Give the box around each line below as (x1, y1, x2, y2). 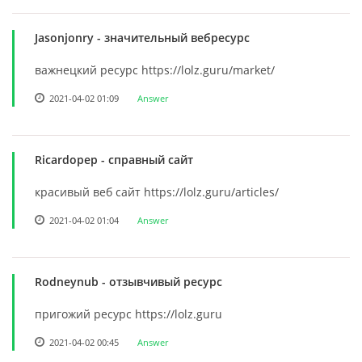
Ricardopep (35, 151, 98, 167)
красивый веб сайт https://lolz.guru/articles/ (35, 183, 279, 200)
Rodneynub (35, 273, 99, 289)
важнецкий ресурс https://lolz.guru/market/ (35, 61, 275, 78)
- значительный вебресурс (94, 29, 250, 45)
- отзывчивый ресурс (99, 273, 222, 289)
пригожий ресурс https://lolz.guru (35, 305, 222, 322)
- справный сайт (98, 151, 193, 167)
